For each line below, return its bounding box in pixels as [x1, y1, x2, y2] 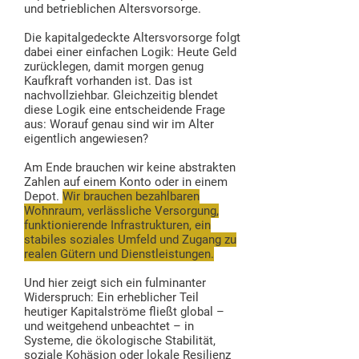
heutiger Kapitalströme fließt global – [24, 305, 224, 319]
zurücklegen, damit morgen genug [24, 59, 204, 74]
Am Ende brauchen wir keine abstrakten [24, 160, 236, 175]
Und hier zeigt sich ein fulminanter [24, 276, 206, 290]
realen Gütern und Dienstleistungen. [24, 247, 214, 261]
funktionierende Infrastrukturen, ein [24, 218, 211, 232]
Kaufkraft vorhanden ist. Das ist [24, 74, 192, 88]
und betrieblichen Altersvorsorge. [24, 2, 201, 16]
